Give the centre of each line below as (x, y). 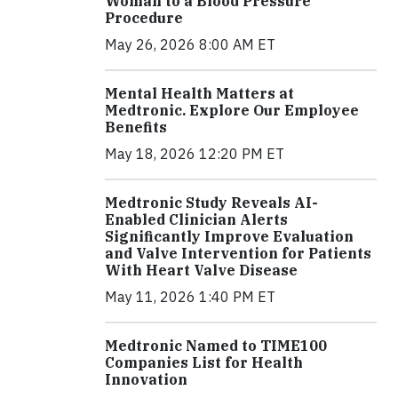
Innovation (146, 380)
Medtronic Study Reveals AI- (211, 203)
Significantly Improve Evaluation (229, 237)
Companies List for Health (204, 363)
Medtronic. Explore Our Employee (232, 111)
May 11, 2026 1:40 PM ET (190, 297)
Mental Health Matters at (199, 94)
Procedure (144, 18)
